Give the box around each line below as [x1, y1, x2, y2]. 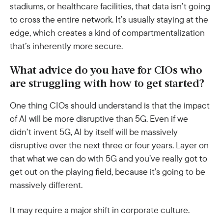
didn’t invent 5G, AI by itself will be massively [10, 126, 178, 137]
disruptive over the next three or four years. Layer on [10, 139, 209, 151]
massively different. [10, 179, 82, 191]
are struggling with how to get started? [10, 79, 204, 90]
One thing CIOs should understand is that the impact [10, 100, 210, 111]
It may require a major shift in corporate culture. [10, 204, 190, 216]
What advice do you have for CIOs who [10, 65, 202, 77]
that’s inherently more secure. [10, 40, 123, 52]
